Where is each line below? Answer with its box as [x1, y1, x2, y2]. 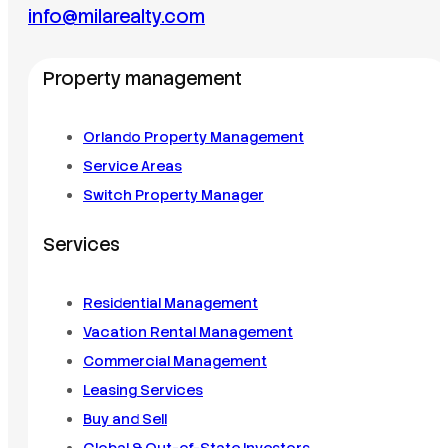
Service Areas [83, 156, 182, 175]
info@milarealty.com [28, 5, 205, 30]
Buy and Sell [83, 410, 167, 429]
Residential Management [83, 294, 258, 313]
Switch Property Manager [83, 185, 264, 204]
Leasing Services [83, 381, 203, 400]
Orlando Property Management [83, 127, 304, 146]
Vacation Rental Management [83, 323, 293, 342]
